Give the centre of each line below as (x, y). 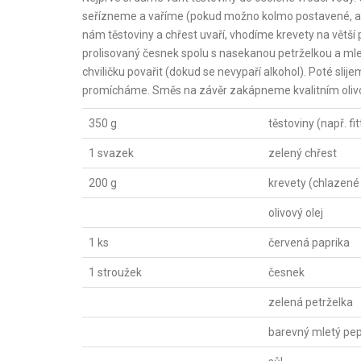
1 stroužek (115, 272)
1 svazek (111, 153)
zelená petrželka (311, 302)
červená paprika (309, 243)
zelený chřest (303, 153)
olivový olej (296, 213)
